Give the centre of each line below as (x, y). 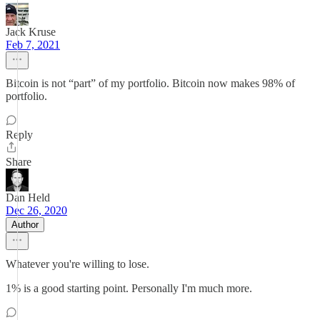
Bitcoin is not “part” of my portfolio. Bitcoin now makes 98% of (150, 83)
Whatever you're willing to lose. (77, 264)
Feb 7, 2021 (33, 45)
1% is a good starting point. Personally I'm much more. (129, 288)
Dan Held (28, 197)
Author (25, 225)
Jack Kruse (31, 32)
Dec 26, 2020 (36, 210)
